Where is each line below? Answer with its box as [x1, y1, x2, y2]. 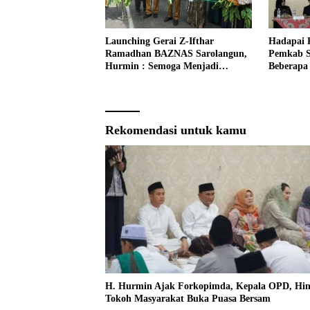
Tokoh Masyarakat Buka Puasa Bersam [105, 293, 271, 304]
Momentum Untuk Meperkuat [105, 73, 233, 84]
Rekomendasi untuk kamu [105, 122, 246, 137]
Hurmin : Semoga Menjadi [105, 60, 219, 71]
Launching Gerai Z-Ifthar [105, 35, 214, 46]
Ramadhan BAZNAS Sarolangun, [105, 48, 247, 59]
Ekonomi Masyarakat [105, 85, 196, 96]
